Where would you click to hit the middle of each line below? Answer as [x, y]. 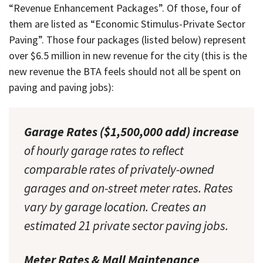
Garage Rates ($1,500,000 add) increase [131, 132]
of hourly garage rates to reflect [104, 151]
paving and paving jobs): [61, 87]
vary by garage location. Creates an [115, 207]
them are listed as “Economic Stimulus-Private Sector [127, 23]
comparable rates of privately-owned [119, 170]
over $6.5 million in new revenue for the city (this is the [128, 55]
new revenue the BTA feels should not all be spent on [125, 71]
